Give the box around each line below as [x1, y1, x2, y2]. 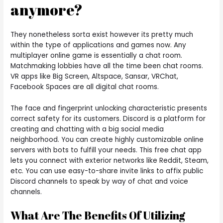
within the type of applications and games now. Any [10, 40, 187, 50]
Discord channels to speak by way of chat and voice [10, 177, 189, 187]
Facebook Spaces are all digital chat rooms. [10, 82, 159, 92]
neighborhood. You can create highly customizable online [10, 135, 204, 145]
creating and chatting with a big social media [10, 124, 164, 134]
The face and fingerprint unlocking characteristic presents [10, 104, 208, 113]
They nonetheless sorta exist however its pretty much [10, 30, 194, 40]
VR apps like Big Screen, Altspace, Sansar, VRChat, [10, 72, 179, 82]
